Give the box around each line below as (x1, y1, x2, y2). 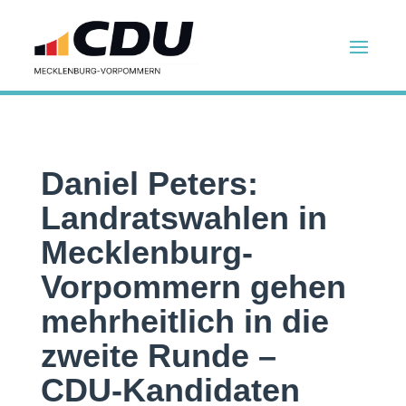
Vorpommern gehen (40, 268, 346, 305)
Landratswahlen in (40, 199, 327, 237)
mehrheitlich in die (40, 303, 329, 340)
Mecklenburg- (40, 234, 253, 271)
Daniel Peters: (40, 165, 258, 202)
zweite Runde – (40, 337, 276, 374)
